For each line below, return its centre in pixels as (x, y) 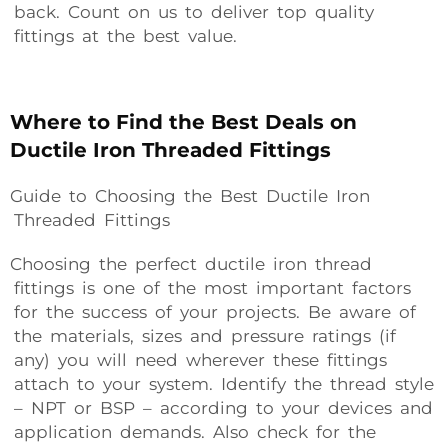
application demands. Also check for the (193, 432)
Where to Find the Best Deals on (183, 122)
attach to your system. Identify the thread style (222, 384)
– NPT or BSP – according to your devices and (221, 408)
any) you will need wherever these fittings (198, 360)
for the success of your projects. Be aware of (213, 312)
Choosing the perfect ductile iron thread (191, 264)
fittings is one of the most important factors (210, 288)
